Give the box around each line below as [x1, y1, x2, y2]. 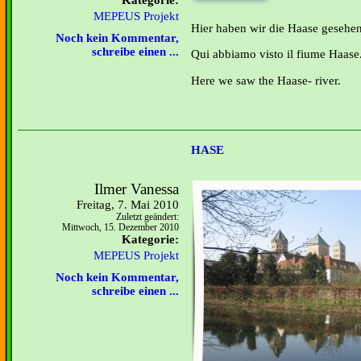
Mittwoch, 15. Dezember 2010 [62, 222, 179, 233]
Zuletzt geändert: [116, 212, 179, 222]
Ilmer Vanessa [94, 180, 179, 197]
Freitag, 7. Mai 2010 [77, 198, 179, 211]
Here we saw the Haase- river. [191, 73, 341, 87]
